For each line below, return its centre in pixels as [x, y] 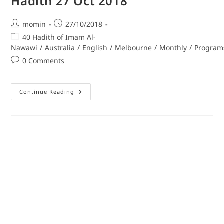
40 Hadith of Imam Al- [59, 37]
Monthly [173, 48]
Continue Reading [47, 92]
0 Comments [44, 61]
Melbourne [134, 48]
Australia [60, 48]
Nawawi [24, 48]
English [95, 48]
